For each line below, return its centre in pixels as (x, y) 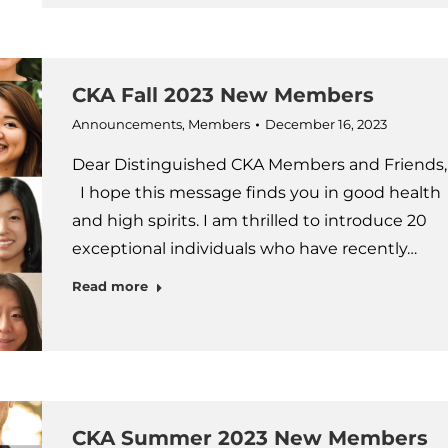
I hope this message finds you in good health (256, 192)
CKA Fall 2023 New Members (222, 95)
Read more (109, 286)
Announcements (126, 124)
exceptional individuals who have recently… (244, 248)
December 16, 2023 (325, 124)
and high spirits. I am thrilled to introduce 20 (249, 220)
